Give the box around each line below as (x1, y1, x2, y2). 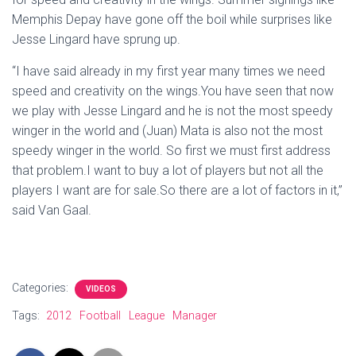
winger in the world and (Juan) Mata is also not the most (12, 123, 323, 138)
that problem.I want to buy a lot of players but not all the (12, 163, 323, 178)
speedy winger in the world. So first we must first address (12, 143, 331, 158)
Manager (172, 309, 217, 322)
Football (79, 309, 121, 322)
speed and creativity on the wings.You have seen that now (12, 83, 334, 99)
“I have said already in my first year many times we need (12, 64, 325, 79)
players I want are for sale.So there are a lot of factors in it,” (12, 183, 342, 198)
